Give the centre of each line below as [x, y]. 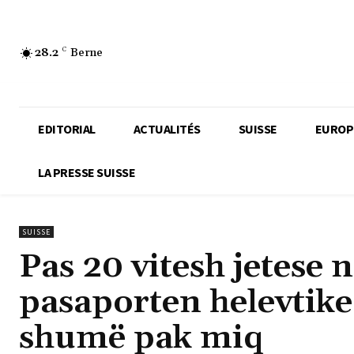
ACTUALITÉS [167, 128]
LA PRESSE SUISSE [87, 172]
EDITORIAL [67, 128]
